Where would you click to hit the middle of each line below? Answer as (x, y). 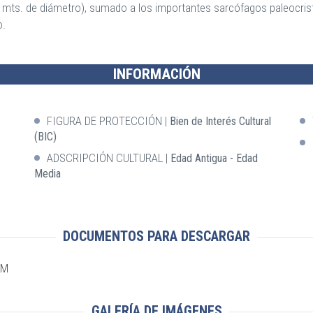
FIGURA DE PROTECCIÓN (104, 121)
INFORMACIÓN (156, 74)
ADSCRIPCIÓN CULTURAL (104, 158)
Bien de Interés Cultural (220, 121)
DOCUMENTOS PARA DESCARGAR (156, 236)
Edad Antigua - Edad (214, 158)
